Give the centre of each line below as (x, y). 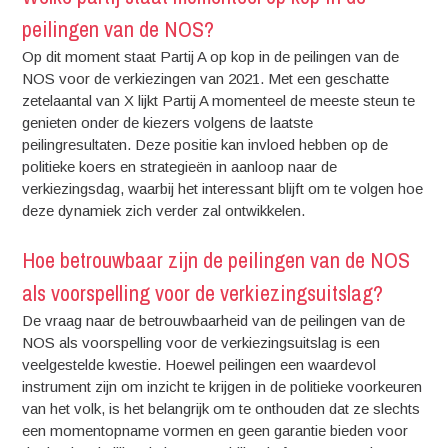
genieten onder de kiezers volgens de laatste (168, 122)
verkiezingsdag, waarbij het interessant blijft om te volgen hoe (223, 188)
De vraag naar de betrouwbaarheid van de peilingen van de (214, 320)
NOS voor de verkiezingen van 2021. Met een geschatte (206, 78)
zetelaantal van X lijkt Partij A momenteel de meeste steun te (219, 100)
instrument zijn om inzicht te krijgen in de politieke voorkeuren (222, 386)
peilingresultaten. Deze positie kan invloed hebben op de (205, 144)
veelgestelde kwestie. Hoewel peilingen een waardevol (199, 364)
